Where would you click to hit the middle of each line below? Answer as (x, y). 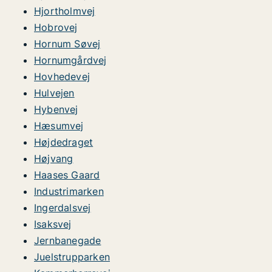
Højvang (54, 158)
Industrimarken (69, 191)
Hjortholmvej (65, 11)
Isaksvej (53, 224)
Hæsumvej (59, 126)
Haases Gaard (67, 175)
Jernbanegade (68, 240)
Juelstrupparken (72, 257)
